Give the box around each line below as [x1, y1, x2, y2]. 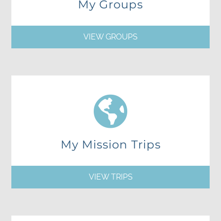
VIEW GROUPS [83, 32, 138, 41]
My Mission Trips [60, 137, 161, 151]
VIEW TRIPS [88, 172, 133, 182]
